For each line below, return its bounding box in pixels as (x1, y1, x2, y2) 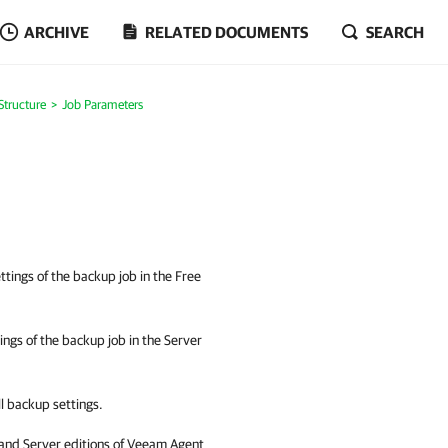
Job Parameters (61, 97, 143, 112)
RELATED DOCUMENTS (145, 23, 308, 41)
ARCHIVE (24, 23, 89, 41)
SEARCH (366, 23, 424, 41)
